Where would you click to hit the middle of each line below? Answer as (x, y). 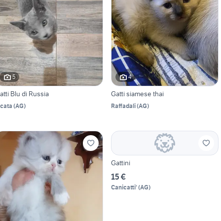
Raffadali (123, 106)
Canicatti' (124, 187)
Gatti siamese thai (137, 93)
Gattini (120, 163)
